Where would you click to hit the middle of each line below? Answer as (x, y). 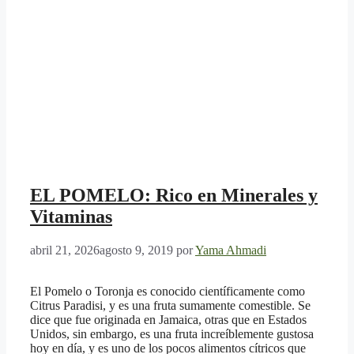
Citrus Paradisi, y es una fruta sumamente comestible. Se (170, 306)
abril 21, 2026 (65, 250)
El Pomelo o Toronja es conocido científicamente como (168, 292)
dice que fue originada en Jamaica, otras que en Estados (168, 320)
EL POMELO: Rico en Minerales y (174, 196)
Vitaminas (71, 217)
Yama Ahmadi (231, 250)
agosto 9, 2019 (136, 250)
